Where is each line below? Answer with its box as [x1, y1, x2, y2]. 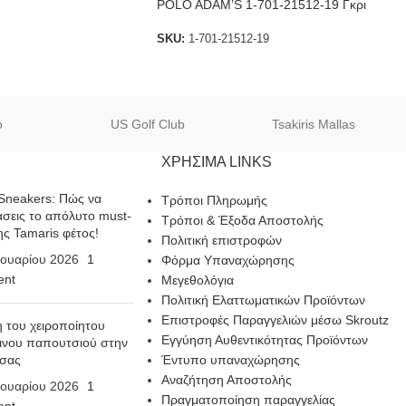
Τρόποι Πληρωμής [160, 193, 267, 208]
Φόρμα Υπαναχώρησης [160, 253, 295, 268]
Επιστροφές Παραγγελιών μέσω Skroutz [160, 313, 389, 328]
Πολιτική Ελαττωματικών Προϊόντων [160, 293, 365, 308]
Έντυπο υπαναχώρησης [160, 353, 300, 368]
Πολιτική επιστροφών [160, 233, 282, 248]
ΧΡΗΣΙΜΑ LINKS [160, 154, 272, 170]
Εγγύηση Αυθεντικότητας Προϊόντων [160, 333, 368, 348]
